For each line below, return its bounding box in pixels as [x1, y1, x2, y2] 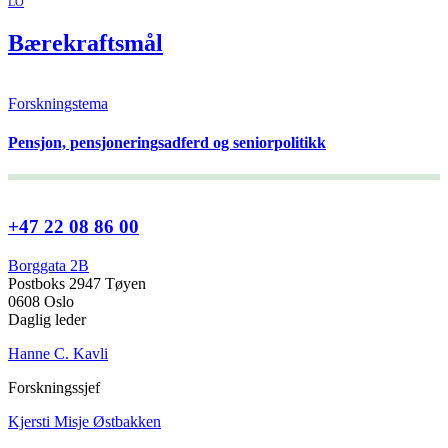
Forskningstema [8, 95, 108, 113]
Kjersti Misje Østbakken [8, 413, 161, 431]
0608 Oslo [8, 293, 74, 311]
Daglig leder [8, 311, 86, 329]
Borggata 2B [8, 257, 89, 275]
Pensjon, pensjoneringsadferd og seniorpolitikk [8, 134, 326, 152]
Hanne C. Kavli [8, 345, 108, 363]
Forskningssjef [8, 379, 100, 397]
